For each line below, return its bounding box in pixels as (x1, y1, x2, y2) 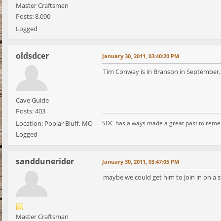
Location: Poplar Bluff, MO (16, 119, 93, 128)
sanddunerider (16, 156, 74, 167)
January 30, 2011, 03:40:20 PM (102, 52, 179, 60)
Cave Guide (16, 96, 49, 105)
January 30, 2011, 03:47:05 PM (102, 158, 179, 166)
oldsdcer (16, 50, 49, 62)
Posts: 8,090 (16, 12, 50, 21)
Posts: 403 (16, 107, 45, 116)
